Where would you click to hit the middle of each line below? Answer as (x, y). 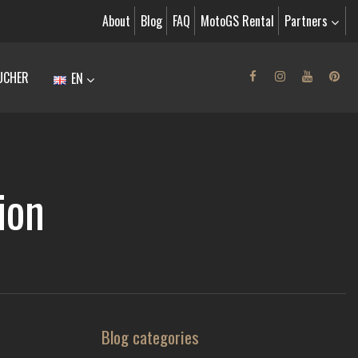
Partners (308, 21)
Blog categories (150, 337)
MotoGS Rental (237, 21)
